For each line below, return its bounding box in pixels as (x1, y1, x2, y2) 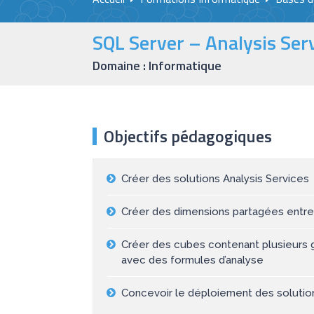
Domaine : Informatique (93, 56, 221, 76)
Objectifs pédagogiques (104, 123, 272, 149)
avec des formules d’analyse (121, 254, 264, 267)
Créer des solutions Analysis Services (121, 172, 309, 186)
